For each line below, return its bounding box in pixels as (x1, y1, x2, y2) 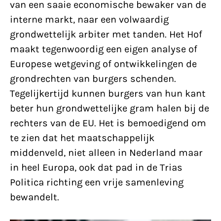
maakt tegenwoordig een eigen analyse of (10, 43, 197, 55)
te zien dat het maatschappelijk (10, 132, 154, 144)
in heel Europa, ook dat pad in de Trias (10, 162, 183, 173)
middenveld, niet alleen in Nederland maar (10, 147, 203, 158)
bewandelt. (10, 191, 59, 203)
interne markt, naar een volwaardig (10, 14, 169, 25)
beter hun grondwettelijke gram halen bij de (10, 103, 209, 114)
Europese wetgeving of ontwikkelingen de (10, 58, 197, 70)
